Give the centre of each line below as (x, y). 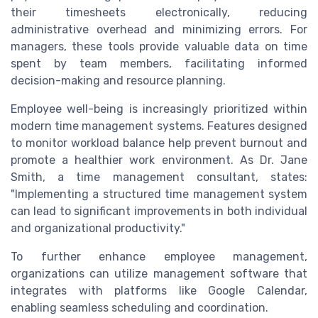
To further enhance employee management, (159, 256)
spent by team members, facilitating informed (159, 63)
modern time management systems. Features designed (159, 126)
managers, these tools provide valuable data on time (159, 46)
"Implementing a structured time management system (159, 194)
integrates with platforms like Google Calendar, (159, 290)
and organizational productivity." (98, 228)
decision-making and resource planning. (118, 80)
